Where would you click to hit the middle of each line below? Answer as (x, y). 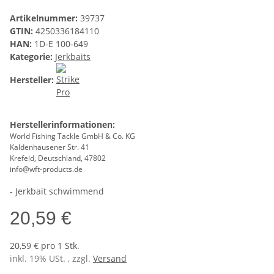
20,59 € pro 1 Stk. (45, 246)
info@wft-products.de (46, 169)
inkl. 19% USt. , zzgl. (51, 259)
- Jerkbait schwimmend (57, 191)
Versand (110, 259)
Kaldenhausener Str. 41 (50, 147)
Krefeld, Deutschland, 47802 (58, 158)
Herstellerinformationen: (62, 125)
